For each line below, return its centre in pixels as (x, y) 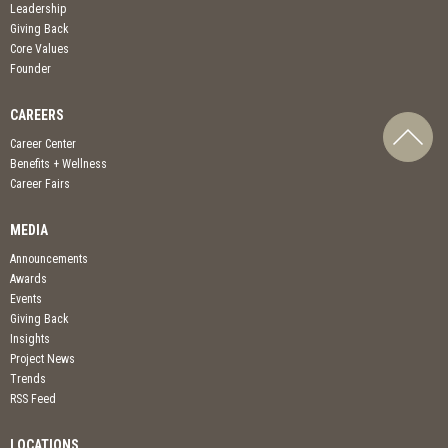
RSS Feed (33, 399)
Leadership (38, 9)
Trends (28, 379)
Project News (42, 359)
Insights (30, 339)
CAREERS (37, 115)
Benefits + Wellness (58, 164)
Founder (30, 69)
